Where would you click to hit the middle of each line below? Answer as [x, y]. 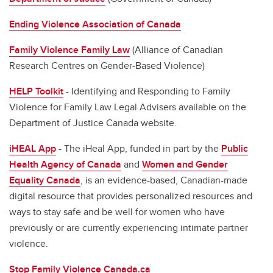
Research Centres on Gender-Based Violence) [107, 66]
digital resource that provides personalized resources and [131, 196]
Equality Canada [45, 180]
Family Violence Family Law [69, 50]
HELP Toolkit [36, 91]
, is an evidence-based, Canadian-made [164, 180]
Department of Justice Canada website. [94, 123]
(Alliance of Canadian [176, 50]
